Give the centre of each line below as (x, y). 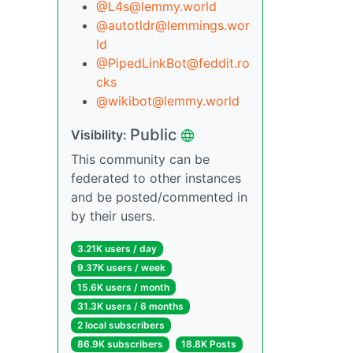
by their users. (113, 216)
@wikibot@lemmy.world (168, 101)
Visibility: (100, 135)
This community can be (140, 160)
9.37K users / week (121, 268)
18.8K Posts (209, 344)
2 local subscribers (121, 325)
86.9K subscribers (120, 344)
